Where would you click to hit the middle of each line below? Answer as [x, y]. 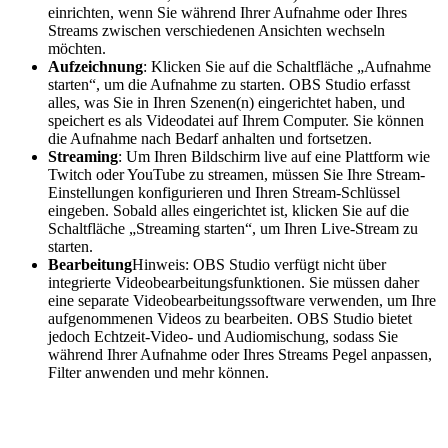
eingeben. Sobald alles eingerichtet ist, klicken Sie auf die [228, 210]
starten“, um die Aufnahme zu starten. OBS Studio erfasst [229, 84]
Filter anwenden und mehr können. [158, 372]
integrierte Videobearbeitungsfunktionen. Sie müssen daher [233, 282]
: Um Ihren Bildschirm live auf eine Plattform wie [274, 156]
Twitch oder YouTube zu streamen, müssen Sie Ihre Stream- [236, 174]
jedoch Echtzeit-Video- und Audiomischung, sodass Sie [223, 336]
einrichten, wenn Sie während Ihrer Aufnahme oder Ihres [227, 12]
